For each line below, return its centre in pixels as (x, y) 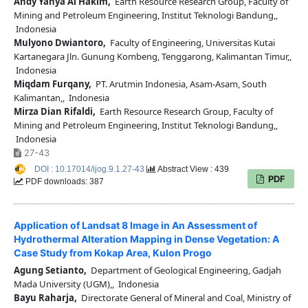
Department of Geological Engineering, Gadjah (184, 270)
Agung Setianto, (50, 270)
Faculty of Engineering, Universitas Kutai (190, 42)
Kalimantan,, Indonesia (61, 97)
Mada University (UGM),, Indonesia (86, 284)
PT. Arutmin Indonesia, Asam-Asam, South (179, 84)
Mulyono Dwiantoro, (59, 42)
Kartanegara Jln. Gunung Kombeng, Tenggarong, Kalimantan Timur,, (152, 56)
